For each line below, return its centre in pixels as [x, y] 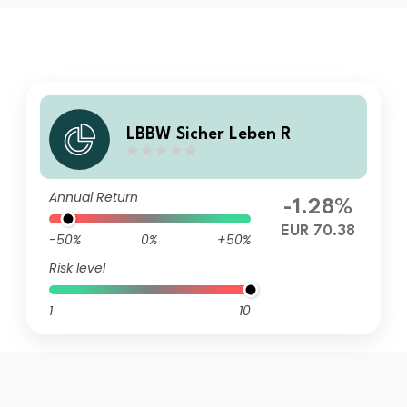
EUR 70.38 [318, 231]
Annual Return [94, 197]
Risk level [78, 268]
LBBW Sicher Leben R [209, 134]
